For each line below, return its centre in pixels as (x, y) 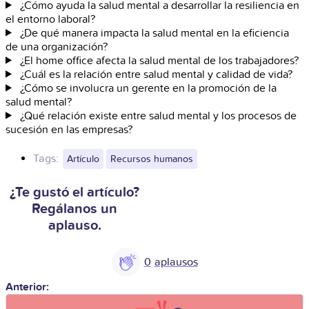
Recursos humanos (152, 159)
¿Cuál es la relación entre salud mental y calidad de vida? (156, 74)
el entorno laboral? (50, 19)
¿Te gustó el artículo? (74, 192)
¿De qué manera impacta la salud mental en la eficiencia (154, 33)
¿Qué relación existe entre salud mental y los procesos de (158, 116)
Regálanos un (74, 209)
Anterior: (27, 287)
